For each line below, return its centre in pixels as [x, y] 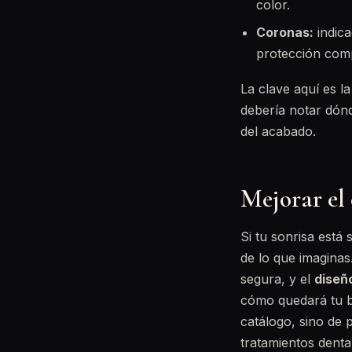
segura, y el [277, 279]
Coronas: [285, 32]
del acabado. [278, 131]
